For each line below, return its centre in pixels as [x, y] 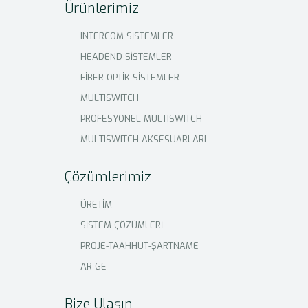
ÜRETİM [97, 205]
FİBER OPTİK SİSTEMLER [130, 78]
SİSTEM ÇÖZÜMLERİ [122, 225]
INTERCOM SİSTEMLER [127, 36]
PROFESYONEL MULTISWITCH [142, 119]
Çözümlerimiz [108, 177]
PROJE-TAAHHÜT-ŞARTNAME [140, 246]
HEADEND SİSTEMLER [126, 57]
